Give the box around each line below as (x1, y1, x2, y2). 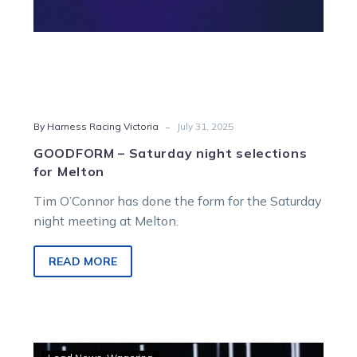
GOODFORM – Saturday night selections (33, 145, 308, 161)
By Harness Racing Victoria (33, 120, 159, 132)
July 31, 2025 (177, 120, 233, 132)
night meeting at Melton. (33, 213, 178, 229)
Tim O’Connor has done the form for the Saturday (33, 193, 322, 209)
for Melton (33, 163, 104, 179)
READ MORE (49, 254, 117, 269)
